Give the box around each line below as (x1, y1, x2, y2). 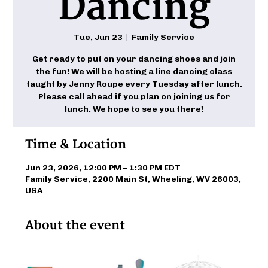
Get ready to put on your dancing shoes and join (32, 53, 236, 64)
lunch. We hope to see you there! (65, 103, 203, 114)
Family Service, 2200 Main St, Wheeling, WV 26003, (25, 173, 242, 184)
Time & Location (25, 136, 127, 152)
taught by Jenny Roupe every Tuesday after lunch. (26, 78, 242, 89)
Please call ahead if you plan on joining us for (38, 91, 230, 102)
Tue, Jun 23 (74, 32, 123, 42)
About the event (25, 217, 126, 233)
